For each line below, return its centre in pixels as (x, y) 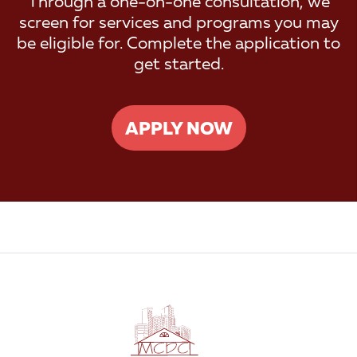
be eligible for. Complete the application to (178, 42)
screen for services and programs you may (178, 22)
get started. (178, 63)
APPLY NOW (178, 127)
